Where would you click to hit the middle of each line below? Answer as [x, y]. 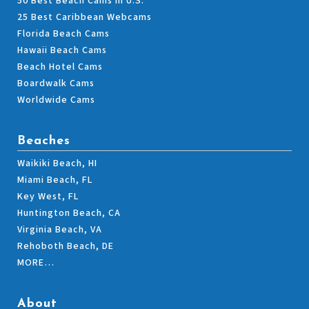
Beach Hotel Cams [60, 67]
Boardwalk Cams [56, 84]
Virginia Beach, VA [60, 230]
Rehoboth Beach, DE [66, 247]
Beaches [44, 141]
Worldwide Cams [56, 100]
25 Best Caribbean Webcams [84, 18]
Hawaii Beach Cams [62, 51]
